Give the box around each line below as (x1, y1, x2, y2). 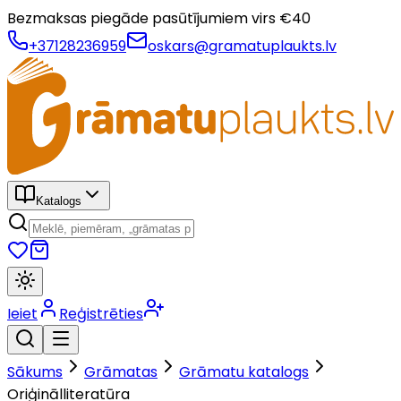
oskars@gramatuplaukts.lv (148, 36, 337, 56)
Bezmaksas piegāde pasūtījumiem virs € (7, 8, 292, 29)
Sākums (7, 361, 63, 382)
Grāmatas (84, 361, 158, 382)
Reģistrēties (59, 303, 143, 324)
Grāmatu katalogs (179, 361, 309, 382)
